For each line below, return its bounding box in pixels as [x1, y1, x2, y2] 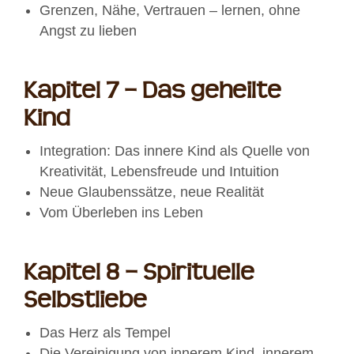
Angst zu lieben [40, 23, 137, 40]
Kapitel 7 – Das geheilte [24, 77, 281, 106]
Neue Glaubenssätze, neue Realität [40, 184, 264, 201]
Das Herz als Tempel [40, 325, 171, 341]
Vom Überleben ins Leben [40, 205, 203, 221]
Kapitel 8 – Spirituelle [24, 259, 254, 288]
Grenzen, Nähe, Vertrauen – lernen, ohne [40, 2, 300, 19]
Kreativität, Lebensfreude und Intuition [40, 164, 279, 180]
